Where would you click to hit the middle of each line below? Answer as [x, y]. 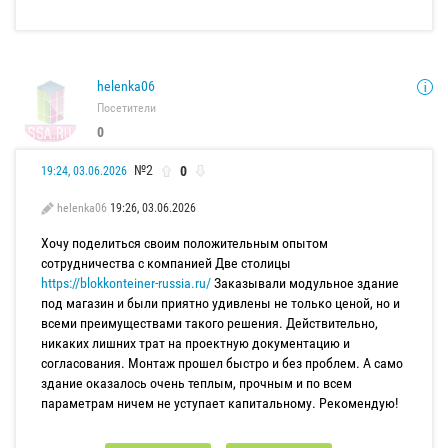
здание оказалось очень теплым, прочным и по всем [196, 383]
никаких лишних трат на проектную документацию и [195, 343]
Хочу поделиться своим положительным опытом [184, 243]
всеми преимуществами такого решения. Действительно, [209, 323]
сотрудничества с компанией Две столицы [166, 263]
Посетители [126, 108]
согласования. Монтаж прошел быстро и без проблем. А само [222, 363]
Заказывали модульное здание [305, 283]
